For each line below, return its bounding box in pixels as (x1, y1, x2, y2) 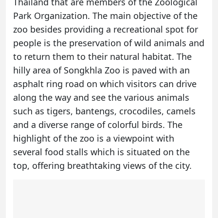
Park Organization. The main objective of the (13, 10, 198, 22)
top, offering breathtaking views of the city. (13, 160, 192, 172)
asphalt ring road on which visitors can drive (13, 78, 197, 90)
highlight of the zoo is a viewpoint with (13, 132, 174, 145)
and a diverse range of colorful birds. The (13, 119, 182, 131)
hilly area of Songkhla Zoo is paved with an (13, 64, 190, 76)
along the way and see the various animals (13, 91, 189, 104)
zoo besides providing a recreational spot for (13, 23, 198, 36)
